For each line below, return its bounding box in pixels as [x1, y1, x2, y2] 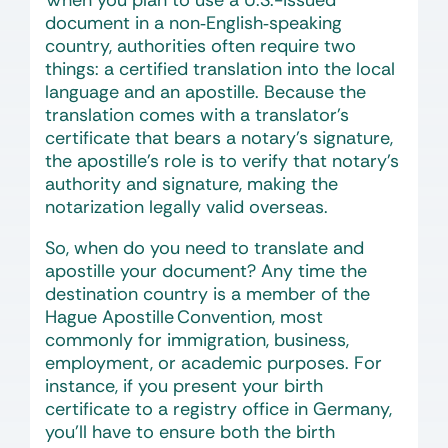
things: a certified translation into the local [45, 57, 395, 81]
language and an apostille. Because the [45, 80, 366, 104]
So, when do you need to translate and [45, 236, 364, 260]
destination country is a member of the [45, 282, 370, 306]
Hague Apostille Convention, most [45, 305, 323, 329]
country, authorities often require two [45, 34, 356, 58]
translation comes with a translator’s [45, 103, 349, 127]
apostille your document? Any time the [45, 259, 367, 283]
